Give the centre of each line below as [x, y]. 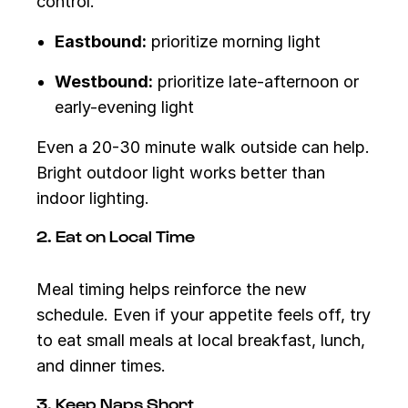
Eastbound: [101, 41]
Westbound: [104, 82]
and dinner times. [101, 366]
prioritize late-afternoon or [256, 82]
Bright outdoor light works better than [181, 173]
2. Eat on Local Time [116, 235]
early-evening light [124, 107]
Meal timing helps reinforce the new [172, 289]
